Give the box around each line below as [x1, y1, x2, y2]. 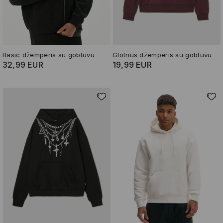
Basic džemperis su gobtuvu [2, 50, 95, 59]
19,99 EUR [112, 59, 152, 70]
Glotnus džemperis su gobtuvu [112, 50, 212, 59]
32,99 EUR [2, 59, 43, 70]
